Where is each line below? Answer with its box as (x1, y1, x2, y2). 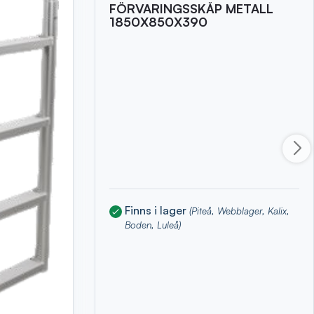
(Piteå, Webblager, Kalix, (189, 205, 290, 217)
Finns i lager (125, 203, 190, 218)
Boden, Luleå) (125, 219, 182, 231)
